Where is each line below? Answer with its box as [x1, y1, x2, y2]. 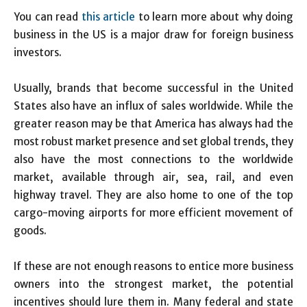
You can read [14, 10, 82, 23]
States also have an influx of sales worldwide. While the [14, 99, 293, 112]
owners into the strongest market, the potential [14, 277, 293, 291]
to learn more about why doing [135, 10, 293, 23]
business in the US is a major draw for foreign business [14, 27, 293, 41]
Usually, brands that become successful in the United [14, 81, 293, 95]
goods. [14, 223, 47, 237]
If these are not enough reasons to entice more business [14, 259, 293, 273]
